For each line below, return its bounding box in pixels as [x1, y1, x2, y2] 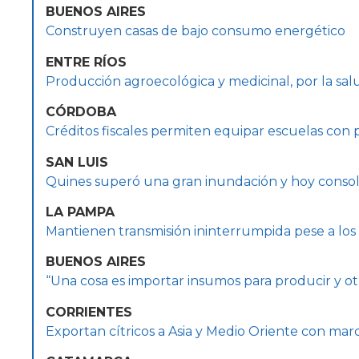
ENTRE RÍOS [46, 54, 127, 70]
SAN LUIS [46, 154, 108, 170]
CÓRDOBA [46, 104, 116, 120]
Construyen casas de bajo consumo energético [46, 23, 345, 39]
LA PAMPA [46, 204, 115, 220]
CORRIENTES [46, 304, 132, 320]
